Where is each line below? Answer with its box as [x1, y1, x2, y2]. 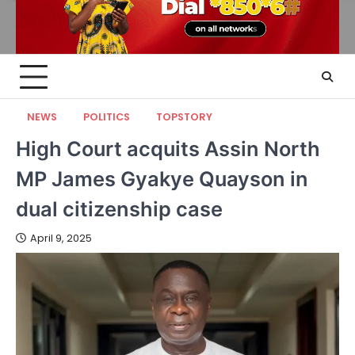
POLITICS [83, 110, 130, 124]
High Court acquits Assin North [16, 136, 320, 162]
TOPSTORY [156, 110, 212, 124]
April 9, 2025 [30, 231, 92, 246]
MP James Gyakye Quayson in [16, 166, 308, 192]
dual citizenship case [16, 197, 223, 222]
